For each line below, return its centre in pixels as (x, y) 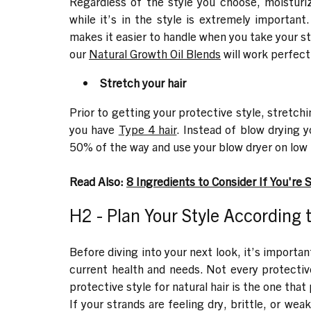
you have (94, 128)
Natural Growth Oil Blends (155, 53)
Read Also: (98, 180)
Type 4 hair (148, 128)
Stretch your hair (143, 82)
